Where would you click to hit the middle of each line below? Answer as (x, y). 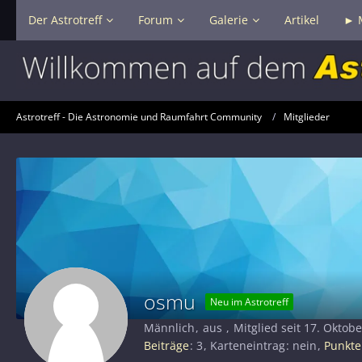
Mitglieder (307, 117)
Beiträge (166, 345)
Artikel (302, 20)
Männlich (169, 328)
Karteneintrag (248, 345)
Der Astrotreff (65, 20)
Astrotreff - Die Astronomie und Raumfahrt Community (139, 117)
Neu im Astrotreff (249, 302)
